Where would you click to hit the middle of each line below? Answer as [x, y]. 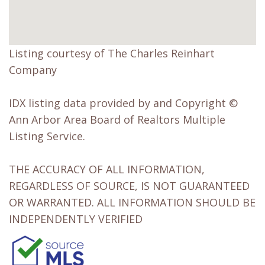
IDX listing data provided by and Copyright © [123, 103]
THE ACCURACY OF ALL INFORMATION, [107, 169]
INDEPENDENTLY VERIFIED [76, 219]
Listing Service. [47, 136]
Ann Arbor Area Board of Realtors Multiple [117, 120]
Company [33, 70]
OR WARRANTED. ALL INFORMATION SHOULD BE [132, 203]
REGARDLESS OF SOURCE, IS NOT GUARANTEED [129, 186]
